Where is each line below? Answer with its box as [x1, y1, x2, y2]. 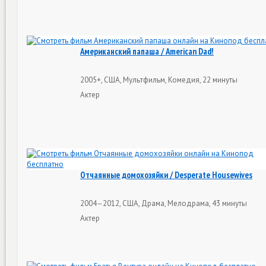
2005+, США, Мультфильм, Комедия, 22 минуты [80, 74, 237, 85]
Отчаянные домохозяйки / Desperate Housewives [80, 169, 252, 180]
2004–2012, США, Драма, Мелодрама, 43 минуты [80, 198, 247, 208]
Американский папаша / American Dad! [80, 46, 214, 57]
